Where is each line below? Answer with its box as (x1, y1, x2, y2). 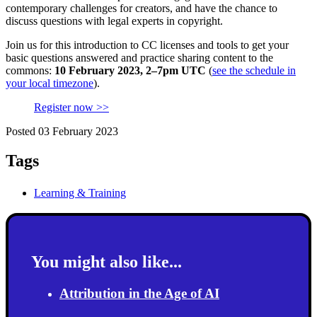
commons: (6, 64, 54, 76)
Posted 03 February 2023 (6, 125, 118, 137)
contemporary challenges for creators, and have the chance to (6, 1, 277, 14)
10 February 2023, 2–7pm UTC (54, 64, 206, 76)
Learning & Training (34, 187, 126, 200)
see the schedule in (212, 64, 296, 76)
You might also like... (31, 253, 182, 272)
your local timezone (6, 76, 93, 89)
